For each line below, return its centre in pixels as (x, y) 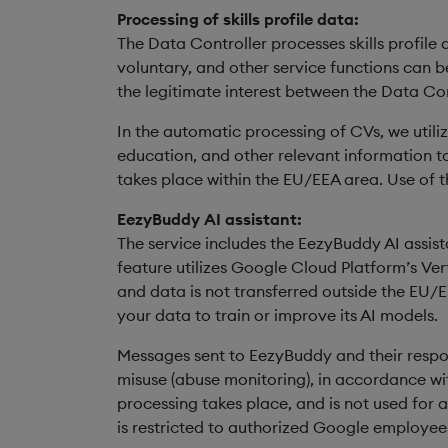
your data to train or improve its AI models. (277, 314)
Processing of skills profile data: (238, 18)
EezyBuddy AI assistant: (209, 218)
